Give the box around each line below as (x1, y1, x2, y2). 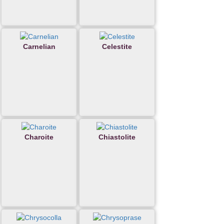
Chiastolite (98, 133, 135, 141)
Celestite (102, 42, 132, 51)
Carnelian (22, 42, 55, 51)
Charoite (24, 133, 53, 141)
